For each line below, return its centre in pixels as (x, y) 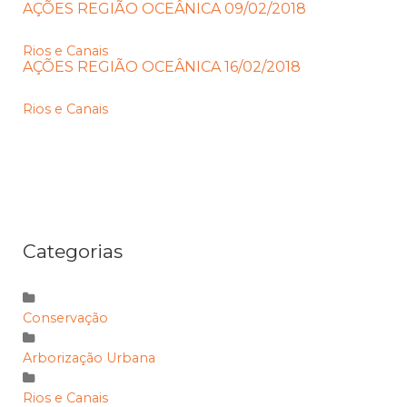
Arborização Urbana (89, 358)
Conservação (65, 318)
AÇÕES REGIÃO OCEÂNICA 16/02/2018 (162, 67)
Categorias (73, 252)
